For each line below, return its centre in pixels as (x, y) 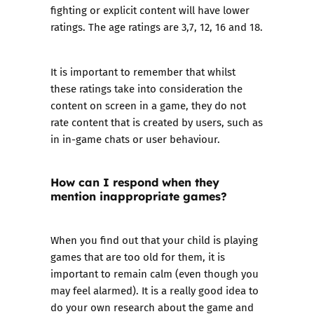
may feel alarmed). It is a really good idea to (155, 290)
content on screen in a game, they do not (148, 105)
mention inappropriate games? (139, 196)
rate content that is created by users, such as (157, 122)
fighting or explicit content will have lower (150, 10)
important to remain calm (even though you (155, 273)
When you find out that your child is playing (154, 240)
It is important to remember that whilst (143, 71)
